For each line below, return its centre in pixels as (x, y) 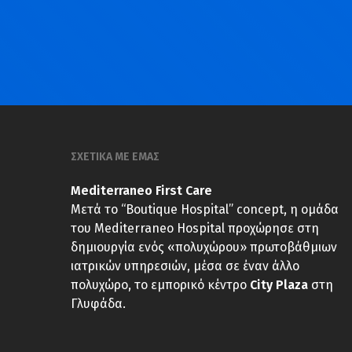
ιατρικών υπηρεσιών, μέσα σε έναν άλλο (185, 266)
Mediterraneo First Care (141, 191)
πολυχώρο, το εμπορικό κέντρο (160, 285)
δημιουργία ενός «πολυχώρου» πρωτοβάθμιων (204, 247)
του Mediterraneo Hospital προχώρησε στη (195, 229)
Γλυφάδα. (98, 304)
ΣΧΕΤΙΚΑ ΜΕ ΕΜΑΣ (115, 157)
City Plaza (279, 285)
